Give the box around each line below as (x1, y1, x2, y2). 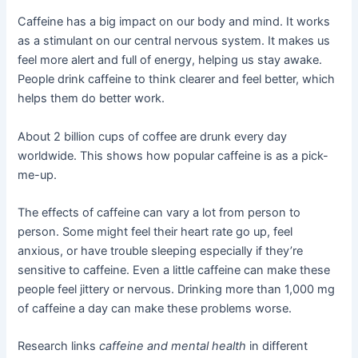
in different (246, 339, 308, 354)
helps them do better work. (18, 91, 165, 106)
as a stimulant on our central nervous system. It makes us (18, 34, 331, 49)
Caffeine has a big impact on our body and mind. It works (18, 14, 331, 30)
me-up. (18, 167, 58, 182)
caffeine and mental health (99, 339, 247, 354)
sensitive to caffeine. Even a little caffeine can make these (18, 262, 331, 277)
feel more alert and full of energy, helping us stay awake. (18, 53, 323, 68)
